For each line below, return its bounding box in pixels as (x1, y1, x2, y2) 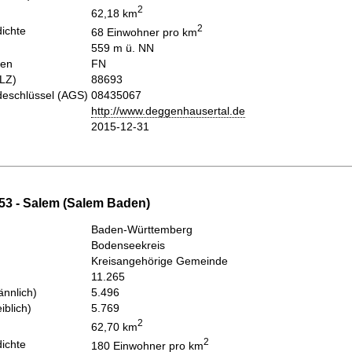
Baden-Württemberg (91, 222, 192, 236)
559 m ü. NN (91, 42, 154, 55)
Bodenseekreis (91, 238, 165, 251)
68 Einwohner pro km (91, 25, 197, 38)
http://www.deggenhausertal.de (91, 104, 245, 118)
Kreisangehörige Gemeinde (91, 254, 228, 267)
